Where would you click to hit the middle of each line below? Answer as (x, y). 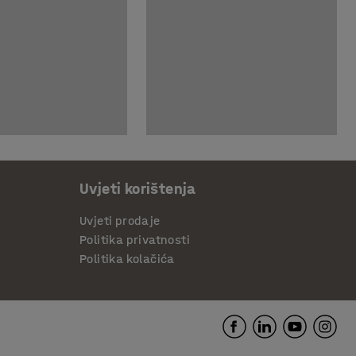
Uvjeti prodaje (120, 221)
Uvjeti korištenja (138, 189)
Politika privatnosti (135, 240)
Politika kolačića (127, 259)
